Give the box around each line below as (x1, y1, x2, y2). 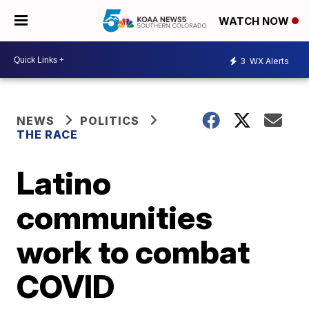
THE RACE (17, 128, 81, 141)
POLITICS (80, 114, 140, 128)
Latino (17, 163, 112, 202)
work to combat (17, 232, 250, 271)
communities (17, 198, 213, 237)
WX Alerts (248, 55, 289, 66)
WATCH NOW (219, 14, 292, 28)
